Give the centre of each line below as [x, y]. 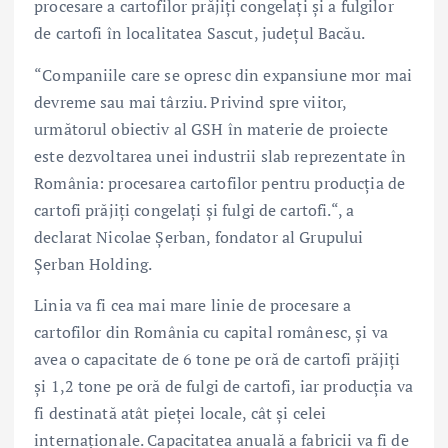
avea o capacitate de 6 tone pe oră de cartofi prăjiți [217, 358]
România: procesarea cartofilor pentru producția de [220, 182]
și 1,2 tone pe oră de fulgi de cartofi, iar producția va [223, 385]
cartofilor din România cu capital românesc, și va [211, 331]
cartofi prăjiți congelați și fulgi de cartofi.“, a [194, 209]
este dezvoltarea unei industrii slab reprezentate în [220, 155]
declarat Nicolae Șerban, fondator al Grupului [199, 236]
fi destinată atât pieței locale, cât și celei [180, 412]
